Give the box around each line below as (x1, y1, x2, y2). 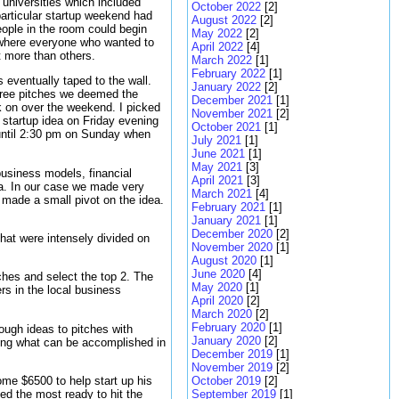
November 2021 (191, 107, 273, 120)
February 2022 (191, 67, 265, 80)
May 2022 (191, 27, 242, 40)
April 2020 (191, 294, 243, 307)
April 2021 (191, 174, 243, 187)
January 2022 (191, 80, 261, 94)
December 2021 (191, 94, 273, 107)
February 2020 (191, 321, 265, 334)
